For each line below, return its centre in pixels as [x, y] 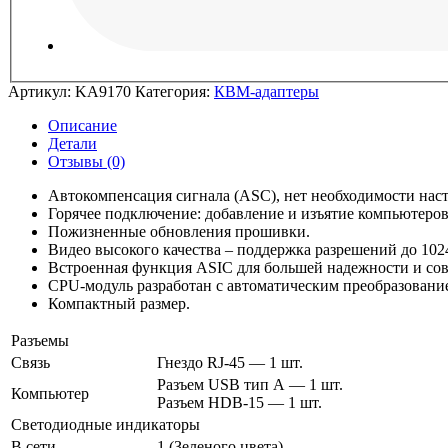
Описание [82, 125]
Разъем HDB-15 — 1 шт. [239, 402]
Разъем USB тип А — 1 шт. [250, 384]
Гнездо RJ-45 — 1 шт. [230, 362]
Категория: [174, 91]
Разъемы [40, 340]
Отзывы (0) [86, 161]
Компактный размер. [119, 303]
